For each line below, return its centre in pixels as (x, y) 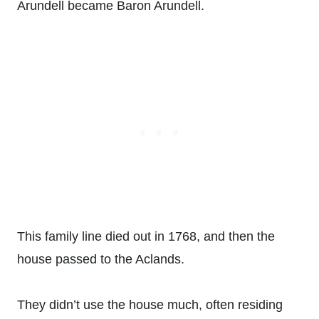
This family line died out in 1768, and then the (146, 237)
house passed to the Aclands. (101, 260)
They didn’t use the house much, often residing (150, 305)
